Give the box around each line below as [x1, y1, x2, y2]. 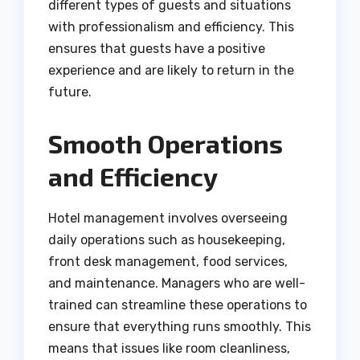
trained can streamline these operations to [48, 297, 307, 313]
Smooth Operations [48, 128, 283, 159]
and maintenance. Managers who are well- [48, 276, 305, 291]
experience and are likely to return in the [48, 63, 294, 79]
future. [48, 84, 92, 100]
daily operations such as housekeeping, [48, 232, 285, 247]
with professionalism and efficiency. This [48, 19, 294, 35]
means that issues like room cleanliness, [48, 341, 290, 356]
